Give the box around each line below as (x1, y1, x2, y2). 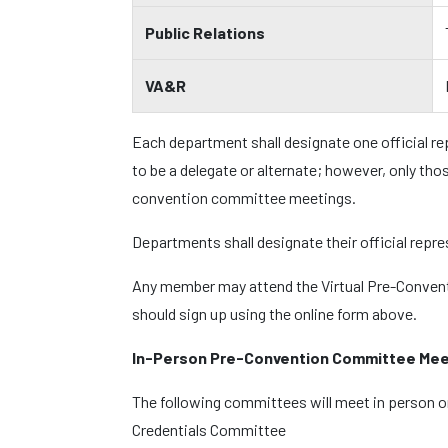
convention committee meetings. (132, 188, 356, 207)
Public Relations (145, 23, 265, 42)
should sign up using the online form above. (132, 304, 417, 323)
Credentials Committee (132, 420, 286, 439)
